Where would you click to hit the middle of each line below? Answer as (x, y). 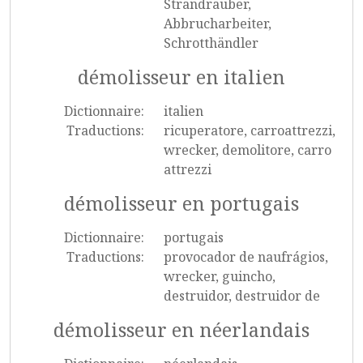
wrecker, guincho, (219, 276)
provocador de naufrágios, (246, 257)
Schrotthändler (211, 43)
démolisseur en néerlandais (181, 330)
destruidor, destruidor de (241, 296)
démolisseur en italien (181, 77)
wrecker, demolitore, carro (247, 150)
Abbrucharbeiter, (217, 23)
